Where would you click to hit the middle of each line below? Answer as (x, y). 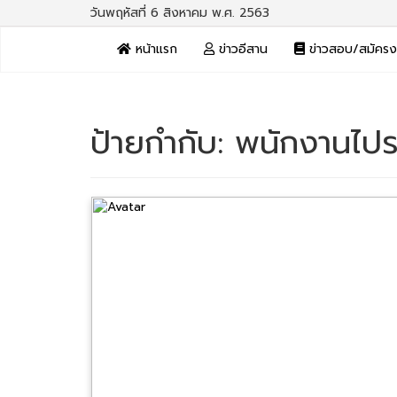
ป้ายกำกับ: (163, 143)
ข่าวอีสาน (241, 49)
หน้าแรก (154, 49)
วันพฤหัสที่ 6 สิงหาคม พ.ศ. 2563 (180, 13)
